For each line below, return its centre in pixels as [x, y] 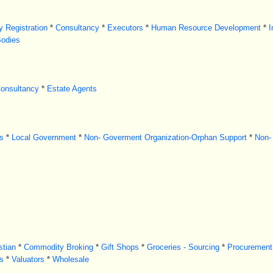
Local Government [44, 137]
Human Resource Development [206, 28]
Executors [125, 28]
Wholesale [70, 259]
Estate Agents [72, 89]
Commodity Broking [58, 247]
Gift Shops [120, 247]
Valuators [28, 259]
